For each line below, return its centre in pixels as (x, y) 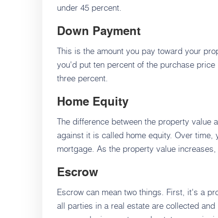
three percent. (82, 78)
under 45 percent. (89, 8)
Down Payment (100, 32)
